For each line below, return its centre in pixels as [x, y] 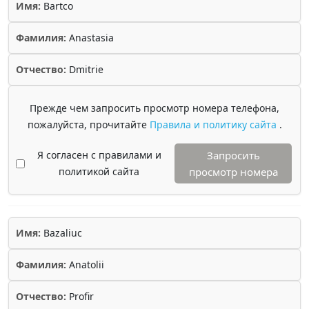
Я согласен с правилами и [99, 155]
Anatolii [85, 265]
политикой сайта [99, 171]
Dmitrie [85, 69]
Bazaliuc [61, 233]
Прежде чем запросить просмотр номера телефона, [154, 108]
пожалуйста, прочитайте [88, 124]
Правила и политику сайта [214, 124]
